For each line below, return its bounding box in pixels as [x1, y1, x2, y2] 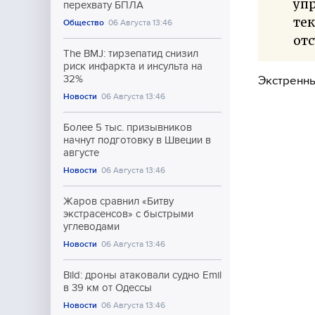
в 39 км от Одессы [63, 282, 152, 293]
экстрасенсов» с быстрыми [63, 208, 193, 219]
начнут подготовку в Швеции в [63, 134, 211, 146]
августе [63, 147, 99, 158]
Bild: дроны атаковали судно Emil [63, 269, 221, 281]
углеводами [63, 221, 120, 232]
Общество [63, 18, 104, 27]
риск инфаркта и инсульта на [63, 60, 202, 72]
